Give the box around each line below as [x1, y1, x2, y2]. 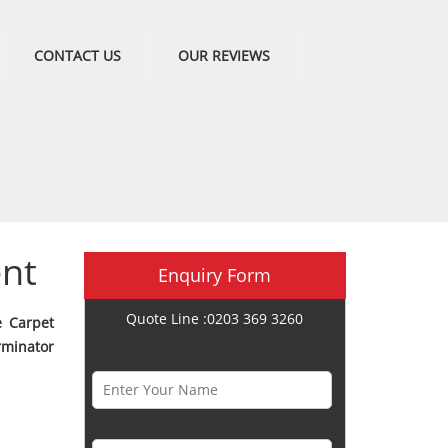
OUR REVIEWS [177, 46, 270, 65]
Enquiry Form [158, 263, 272, 287]
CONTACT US [33, 46, 121, 65]
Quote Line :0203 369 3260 [126, 309, 304, 328]
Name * [91, 346, 144, 365]
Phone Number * [91, 414, 206, 433]
